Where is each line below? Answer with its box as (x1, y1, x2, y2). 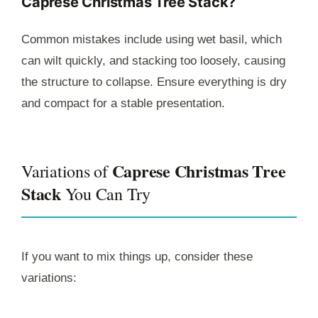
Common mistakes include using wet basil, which (21, 32, 282, 46)
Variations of (21, 159, 112, 182)
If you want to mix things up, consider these (21, 249, 253, 263)
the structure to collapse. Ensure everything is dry (21, 75, 287, 89)
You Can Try (60, 182, 150, 205)
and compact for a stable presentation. (21, 96, 225, 110)
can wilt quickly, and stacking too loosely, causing (21, 53, 285, 67)
